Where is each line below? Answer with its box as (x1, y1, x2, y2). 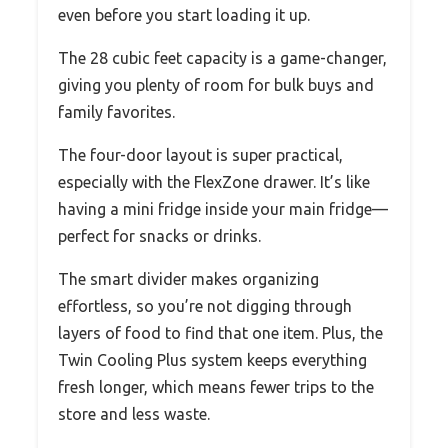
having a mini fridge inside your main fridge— (58, 200, 388, 219)
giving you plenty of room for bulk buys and (58, 76, 374, 95)
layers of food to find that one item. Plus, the (58, 324, 383, 343)
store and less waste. (58, 405, 210, 424)
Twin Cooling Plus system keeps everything (58, 351, 367, 370)
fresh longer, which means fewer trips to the (58, 378, 374, 397)
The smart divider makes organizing (58, 270, 319, 289)
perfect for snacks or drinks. (58, 227, 261, 246)
